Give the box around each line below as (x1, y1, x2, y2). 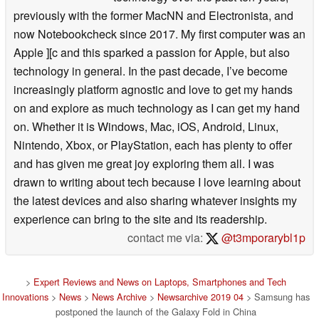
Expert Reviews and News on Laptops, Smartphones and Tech (33, 274, 286, 288)
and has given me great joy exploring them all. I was (14, 155, 274, 172)
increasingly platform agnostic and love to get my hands (14, 80, 293, 98)
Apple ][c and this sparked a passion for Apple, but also (14, 43, 290, 61)
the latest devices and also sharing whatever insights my (14, 192, 297, 209)
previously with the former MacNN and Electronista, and (14, 6, 293, 23)
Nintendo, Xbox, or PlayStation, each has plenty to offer (14, 136, 292, 153)
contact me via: (127, 229, 206, 246)
